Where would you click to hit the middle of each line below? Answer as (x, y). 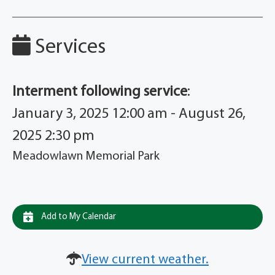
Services (68, 48)
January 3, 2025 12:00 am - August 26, (129, 114)
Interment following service (100, 92)
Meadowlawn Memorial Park (86, 157)
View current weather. (145, 260)
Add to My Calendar (78, 217)
